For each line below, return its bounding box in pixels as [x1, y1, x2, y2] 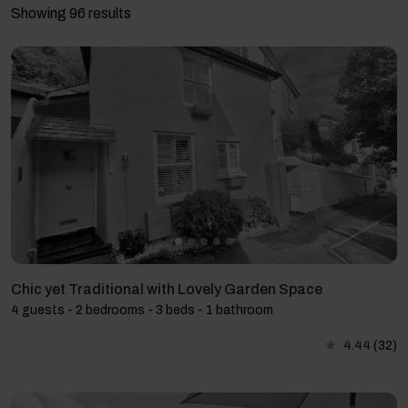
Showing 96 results [11, 5, 131, 22]
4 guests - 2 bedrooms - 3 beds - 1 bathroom [11, 302, 273, 317]
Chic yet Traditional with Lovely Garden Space [11, 280, 322, 297]
